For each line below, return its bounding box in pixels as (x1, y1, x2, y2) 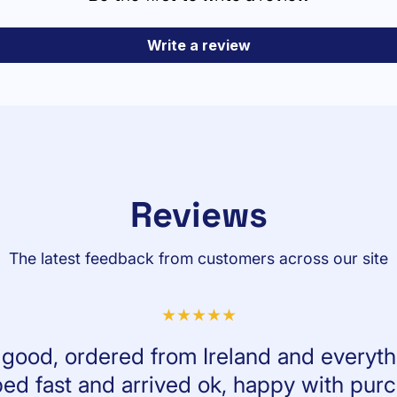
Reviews (129, 191, 268, 237)
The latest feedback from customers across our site (8, 248, 389, 268)
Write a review (146, 35, 251, 54)
